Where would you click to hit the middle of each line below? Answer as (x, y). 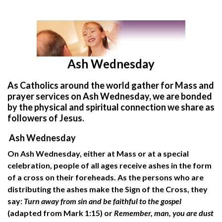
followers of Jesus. (46, 118)
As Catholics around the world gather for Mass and (111, 85)
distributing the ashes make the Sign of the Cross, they (108, 189)
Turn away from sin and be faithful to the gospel (103, 201)
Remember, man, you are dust (164, 213)
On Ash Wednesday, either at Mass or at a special (98, 153)
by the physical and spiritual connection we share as (111, 107)
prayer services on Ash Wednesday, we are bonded (110, 96)
